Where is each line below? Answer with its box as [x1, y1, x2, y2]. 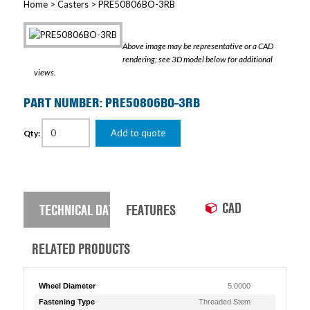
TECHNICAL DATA [39, 199, 120, 219]
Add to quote [110, 127, 165, 138]
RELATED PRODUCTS [31, 239, 130, 258]
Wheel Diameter [38, 282, 95, 290]
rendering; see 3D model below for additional [122, 54, 273, 64]
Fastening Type [38, 298, 95, 306]
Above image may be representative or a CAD [122, 41, 273, 51]
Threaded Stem [199, 298, 251, 306]
